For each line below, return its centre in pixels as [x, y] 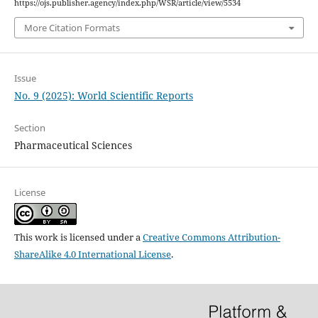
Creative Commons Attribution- [211, 237]
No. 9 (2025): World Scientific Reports [103, 96]
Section [29, 128]
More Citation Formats [72, 28]
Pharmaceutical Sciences [73, 146]
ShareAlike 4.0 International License [92, 254]
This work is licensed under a [78, 237]
